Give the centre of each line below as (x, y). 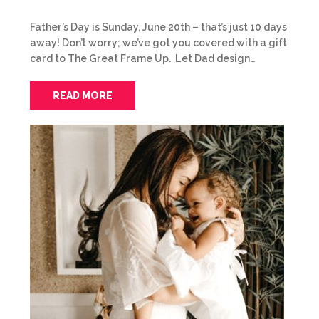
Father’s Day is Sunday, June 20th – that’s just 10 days (158, 27)
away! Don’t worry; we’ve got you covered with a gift (158, 43)
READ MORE (83, 95)
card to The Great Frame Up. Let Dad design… (142, 58)
